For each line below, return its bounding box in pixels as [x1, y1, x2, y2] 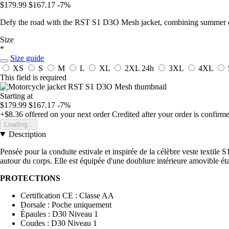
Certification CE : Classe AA [20, 191, 114, 200]
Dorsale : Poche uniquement [20, 200, 111, 210]
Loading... [4, 121, 33, 129]
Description [8, 130, 46, 139]
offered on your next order [23, 110, 110, 119]
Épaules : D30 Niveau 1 [20, 210, 98, 219]
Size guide [10, 54, 44, 63]
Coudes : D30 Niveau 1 [20, 219, 97, 228]
